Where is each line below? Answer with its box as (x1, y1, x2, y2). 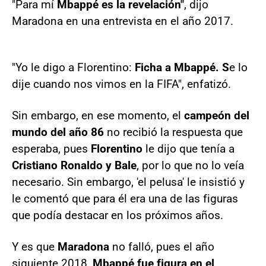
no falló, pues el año (112, 239, 214, 254)
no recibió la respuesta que (107, 125, 243, 139)
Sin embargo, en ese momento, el (12, 108, 184, 122)
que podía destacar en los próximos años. (12, 208, 223, 222)
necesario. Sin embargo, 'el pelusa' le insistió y (12, 175, 245, 189)
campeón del (184, 108, 249, 122)
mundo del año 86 (12, 125, 107, 139)
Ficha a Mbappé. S (135, 60, 229, 74)
